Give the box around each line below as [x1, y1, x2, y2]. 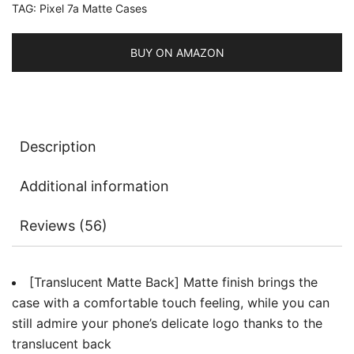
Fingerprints [175, 125, 247, 141]
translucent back [12, 336, 111, 352]
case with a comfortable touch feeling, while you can [12, 295, 330, 311]
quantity [175, 145, 225, 162]
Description [20, 138, 96, 156]
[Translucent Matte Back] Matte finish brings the [29, 274, 318, 291]
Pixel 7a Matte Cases [40, 2, 147, 16]
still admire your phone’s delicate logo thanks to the [12, 315, 322, 332]
